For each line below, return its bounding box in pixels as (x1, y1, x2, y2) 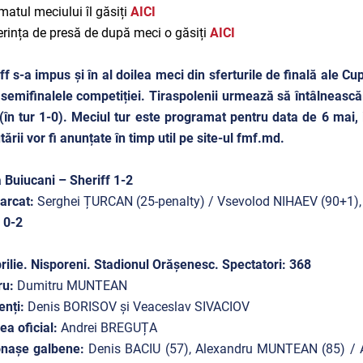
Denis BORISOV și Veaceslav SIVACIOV (27, 299, 250, 314)
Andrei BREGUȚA (60, 320, 157, 335)
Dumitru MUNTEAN (16, 278, 127, 293)
